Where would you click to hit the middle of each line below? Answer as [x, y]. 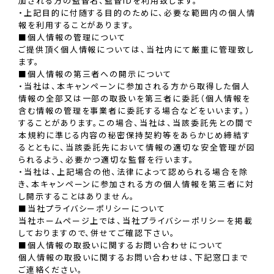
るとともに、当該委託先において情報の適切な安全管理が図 [137, 147]
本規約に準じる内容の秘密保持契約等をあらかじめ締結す [134, 135]
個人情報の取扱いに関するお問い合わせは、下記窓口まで [133, 257]
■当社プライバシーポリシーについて [92, 209]
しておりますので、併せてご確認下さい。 [97, 233]
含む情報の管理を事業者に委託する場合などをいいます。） [134, 111]
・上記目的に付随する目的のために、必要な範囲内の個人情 [137, 13]
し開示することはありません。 [77, 196]
